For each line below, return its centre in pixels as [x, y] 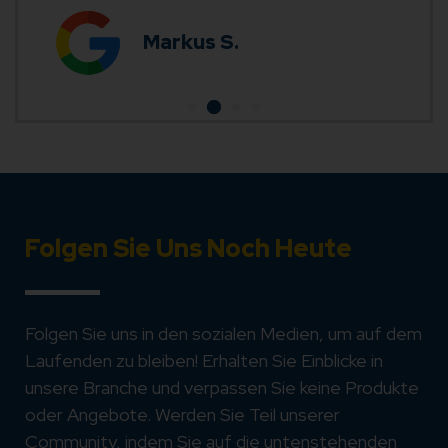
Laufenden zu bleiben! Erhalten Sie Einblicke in [204, 360]
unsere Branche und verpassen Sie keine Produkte [222, 387]
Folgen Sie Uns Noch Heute [188, 248]
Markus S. [191, 41]
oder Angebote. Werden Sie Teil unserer [182, 414]
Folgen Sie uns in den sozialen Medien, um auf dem [223, 333]
